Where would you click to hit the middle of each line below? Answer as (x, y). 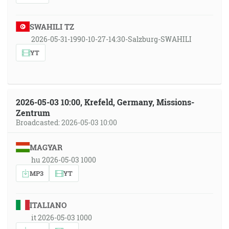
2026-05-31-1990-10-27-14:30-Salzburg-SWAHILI (111, 39)
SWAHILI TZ (52, 27)
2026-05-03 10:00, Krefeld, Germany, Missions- (105, 102)
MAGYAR (46, 147)
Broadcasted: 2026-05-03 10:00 (66, 122)
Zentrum (33, 113)
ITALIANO (48, 205)
